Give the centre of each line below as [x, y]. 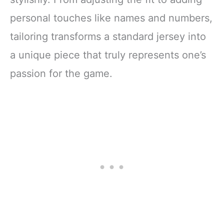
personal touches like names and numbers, [111, 18]
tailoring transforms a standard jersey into [108, 37]
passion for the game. [61, 74]
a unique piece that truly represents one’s [108, 55]
